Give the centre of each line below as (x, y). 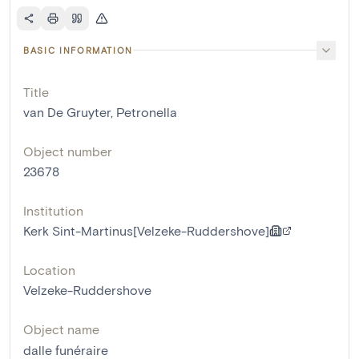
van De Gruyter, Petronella (100, 111)
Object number (68, 151)
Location (49, 269)
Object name (61, 329)
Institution (53, 210)
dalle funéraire (66, 349)
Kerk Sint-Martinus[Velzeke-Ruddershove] (146, 230)
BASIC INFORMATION (79, 50)
